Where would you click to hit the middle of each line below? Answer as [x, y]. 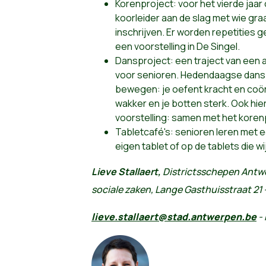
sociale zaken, [123, 189]
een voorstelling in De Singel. [177, 46]
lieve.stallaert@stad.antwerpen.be [174, 216]
